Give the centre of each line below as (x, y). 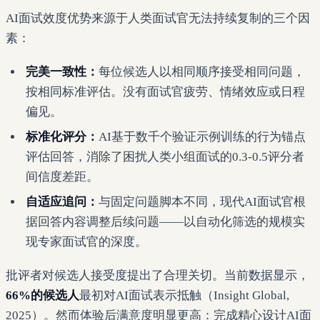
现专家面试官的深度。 (86, 242)
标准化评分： (62, 136)
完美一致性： (62, 71)
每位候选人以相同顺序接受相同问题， (202, 71)
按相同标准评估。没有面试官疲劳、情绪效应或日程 (165, 91)
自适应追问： (62, 202)
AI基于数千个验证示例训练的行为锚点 (202, 136)
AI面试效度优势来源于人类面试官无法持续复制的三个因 (158, 19)
